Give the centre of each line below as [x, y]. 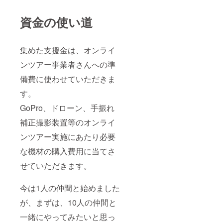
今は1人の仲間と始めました [70, 188]
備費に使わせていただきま [68, 79]
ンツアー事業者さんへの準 [68, 64]
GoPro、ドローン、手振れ [67, 108]
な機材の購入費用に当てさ [68, 151]
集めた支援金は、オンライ [68, 50]
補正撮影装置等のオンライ [68, 122]
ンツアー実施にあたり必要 [68, 136]
